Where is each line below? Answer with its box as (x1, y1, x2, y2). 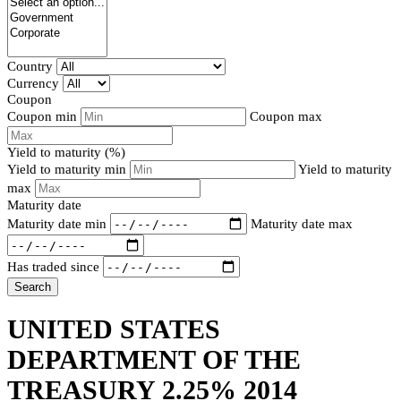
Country (7, 59, 53, 74)
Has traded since (7, 259, 99, 274)
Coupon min (7, 109, 77, 124)
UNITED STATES (7, 314, 220, 345)
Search (14, 280, 51, 294)
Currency (7, 76, 59, 91)
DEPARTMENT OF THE (7, 345, 301, 375)
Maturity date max (251, 216, 353, 231)
